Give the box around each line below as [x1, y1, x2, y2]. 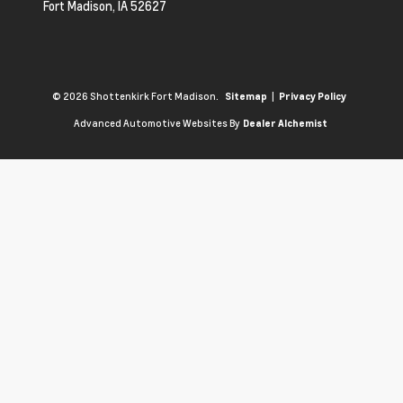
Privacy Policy [279, 90, 346, 103]
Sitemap [225, 90, 267, 103]
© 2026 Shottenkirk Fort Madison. [52, 89, 220, 103]
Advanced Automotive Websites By [73, 116, 240, 130]
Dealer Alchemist [242, 117, 327, 130]
